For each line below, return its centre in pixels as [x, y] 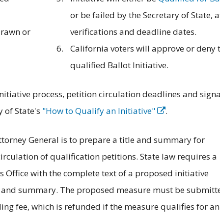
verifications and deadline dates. [133, 31]
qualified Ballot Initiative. [119, 65]
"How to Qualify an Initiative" [100, 111]
